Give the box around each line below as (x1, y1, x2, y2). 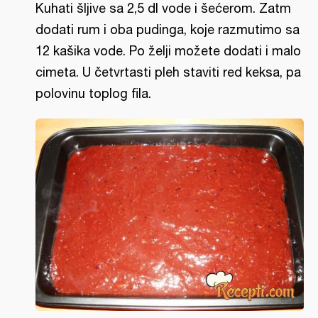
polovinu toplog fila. (35, 86, 151, 101)
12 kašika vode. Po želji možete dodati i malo (35, 43, 301, 58)
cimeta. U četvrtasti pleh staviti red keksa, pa (35, 65, 301, 79)
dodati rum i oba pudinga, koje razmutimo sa (35, 22, 300, 37)
